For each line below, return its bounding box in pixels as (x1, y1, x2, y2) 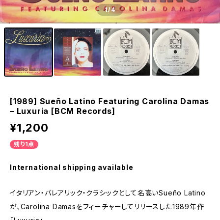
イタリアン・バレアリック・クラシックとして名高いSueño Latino (10, 189, 206, 197)
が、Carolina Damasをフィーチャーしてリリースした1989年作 (10, 202, 204, 211)
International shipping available (10, 163, 134, 171)
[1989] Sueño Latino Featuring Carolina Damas (10, 96, 210, 106)
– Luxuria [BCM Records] (10, 106, 115, 116)
